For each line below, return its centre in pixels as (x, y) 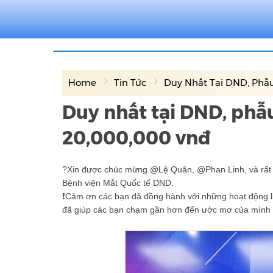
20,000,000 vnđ (136, 138)
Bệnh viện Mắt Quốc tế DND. (118, 183)
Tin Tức (130, 82)
